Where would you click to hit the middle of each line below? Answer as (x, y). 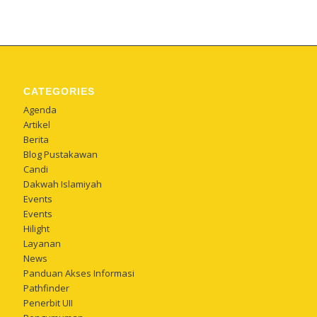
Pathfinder (47, 288)
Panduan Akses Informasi (79, 273)
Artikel (37, 125)
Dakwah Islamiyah (63, 184)
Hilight (37, 229)
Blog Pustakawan (61, 155)
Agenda (40, 110)
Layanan (42, 244)
